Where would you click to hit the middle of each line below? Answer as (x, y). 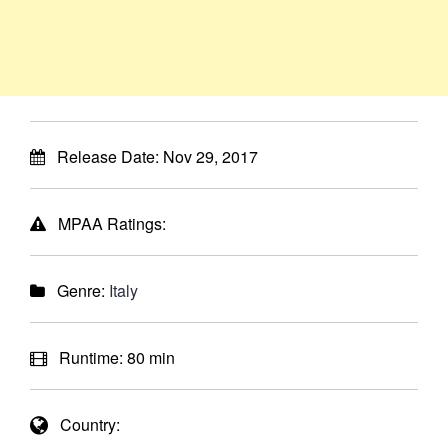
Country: (84, 424)
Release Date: (104, 156)
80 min (151, 357)
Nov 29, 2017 (210, 156)
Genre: (77, 290)
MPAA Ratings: (106, 223)
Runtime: (87, 357)
